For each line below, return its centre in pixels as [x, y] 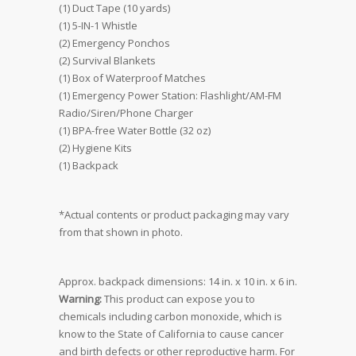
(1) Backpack [89, 166]
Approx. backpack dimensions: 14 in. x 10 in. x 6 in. [178, 282]
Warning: [80, 299]
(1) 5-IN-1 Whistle [98, 26]
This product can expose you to [178, 299]
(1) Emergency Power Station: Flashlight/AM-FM [170, 96]
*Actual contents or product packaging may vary [174, 215]
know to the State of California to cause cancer [171, 334]
